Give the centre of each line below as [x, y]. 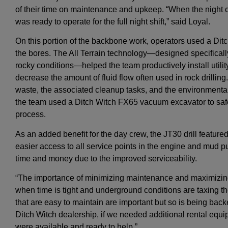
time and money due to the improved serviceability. [106, 158]
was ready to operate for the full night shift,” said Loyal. [113, 22]
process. [31, 115]
